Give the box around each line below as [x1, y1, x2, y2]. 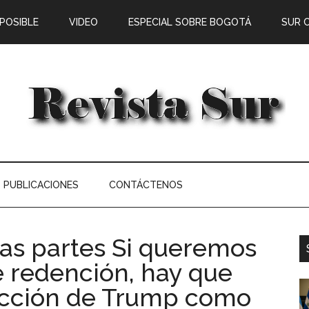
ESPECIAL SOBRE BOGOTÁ [128, 17, 251, 28]
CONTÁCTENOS [109, 179, 183, 190]
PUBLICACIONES [3, 179, 79, 190]
